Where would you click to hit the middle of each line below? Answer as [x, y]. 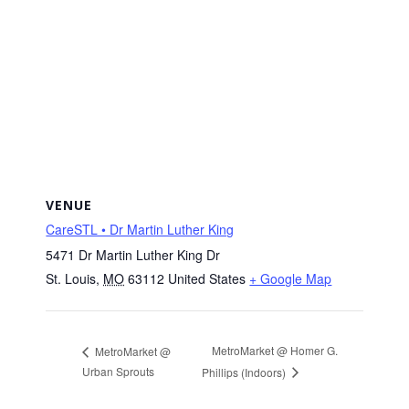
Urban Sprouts [119, 371]
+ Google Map [291, 279]
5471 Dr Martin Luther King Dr [133, 255]
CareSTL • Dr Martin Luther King [140, 230]
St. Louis [71, 279]
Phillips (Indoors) [245, 372]
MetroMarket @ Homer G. [274, 351]
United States [207, 279]
